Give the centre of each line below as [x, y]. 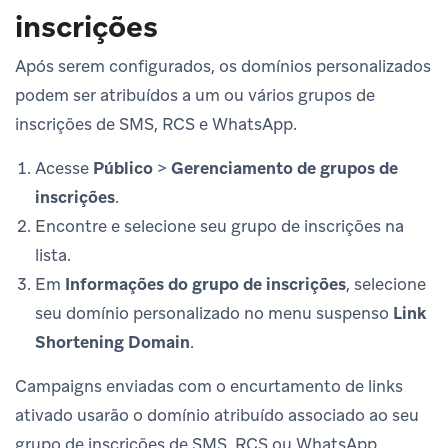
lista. [53, 255]
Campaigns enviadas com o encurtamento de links [209, 386]
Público [123, 168]
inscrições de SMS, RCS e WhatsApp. [156, 124]
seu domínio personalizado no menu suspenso [214, 313]
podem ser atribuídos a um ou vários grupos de [195, 95]
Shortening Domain [112, 342]
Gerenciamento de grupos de [284, 168]
